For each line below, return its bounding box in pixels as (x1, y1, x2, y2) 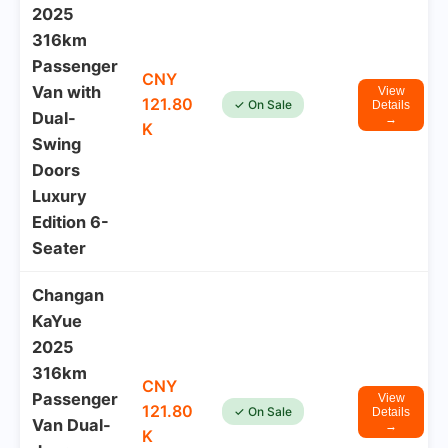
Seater (32, 238, 86, 258)
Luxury (32, 186, 87, 206)
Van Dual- (32, 415, 111, 435)
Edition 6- (32, 212, 109, 232)
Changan (32, 285, 104, 305)
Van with (32, 82, 101, 102)
